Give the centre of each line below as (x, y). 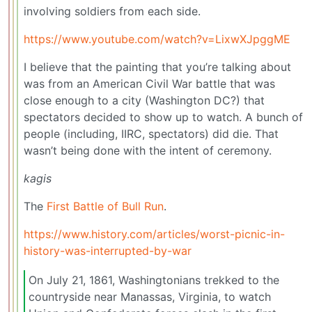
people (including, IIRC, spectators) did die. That (151, 134)
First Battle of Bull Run (105, 206)
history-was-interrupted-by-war (108, 251)
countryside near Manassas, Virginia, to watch (150, 296)
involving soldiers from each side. (112, 11)
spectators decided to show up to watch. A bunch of (163, 117)
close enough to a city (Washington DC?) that (144, 101)
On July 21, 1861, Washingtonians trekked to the (154, 280)
